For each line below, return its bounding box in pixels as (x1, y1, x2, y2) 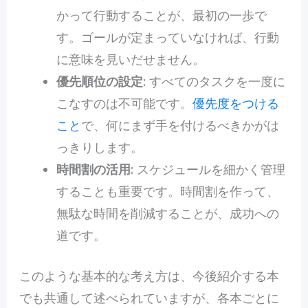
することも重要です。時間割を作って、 (56, 182, 279, 199)
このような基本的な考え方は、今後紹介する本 (19, 267, 279, 284)
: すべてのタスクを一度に (142, 72, 285, 89)
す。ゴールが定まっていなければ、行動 (56, 28, 279, 45)
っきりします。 (56, 138, 143, 155)
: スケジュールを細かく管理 (130, 160, 285, 177)
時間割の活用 (56, 160, 131, 177)
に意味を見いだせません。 (56, 50, 205, 67)
